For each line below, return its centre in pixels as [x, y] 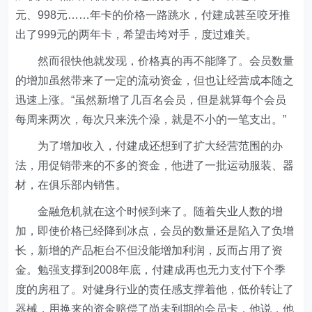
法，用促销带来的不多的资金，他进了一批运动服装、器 [155, 165]
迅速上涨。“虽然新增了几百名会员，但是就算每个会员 [151, 100]
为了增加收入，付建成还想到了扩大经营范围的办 [149, 146]
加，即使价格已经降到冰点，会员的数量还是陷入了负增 [155, 231]
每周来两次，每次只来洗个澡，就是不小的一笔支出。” [153, 119]
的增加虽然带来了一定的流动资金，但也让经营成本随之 [155, 80]
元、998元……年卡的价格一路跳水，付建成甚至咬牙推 [153, 15]
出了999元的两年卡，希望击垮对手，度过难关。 [138, 34]
